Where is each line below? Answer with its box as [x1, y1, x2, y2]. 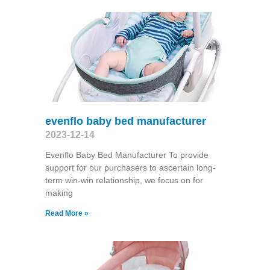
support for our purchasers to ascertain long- [45, 162, 216, 172]
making [45, 187, 73, 198]
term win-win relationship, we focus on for [45, 175, 203, 185]
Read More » [45, 209, 89, 218]
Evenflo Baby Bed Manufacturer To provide [45, 149, 209, 160]
